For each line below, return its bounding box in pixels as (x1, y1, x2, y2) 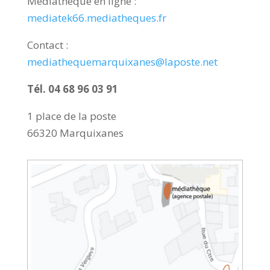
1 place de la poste (27, 108, 116, 123)
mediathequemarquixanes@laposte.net (27, 54, 218, 69)
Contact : (27, 37, 68, 52)
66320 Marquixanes (27, 125, 124, 140)
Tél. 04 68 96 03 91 (27, 81, 118, 96)
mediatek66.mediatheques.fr (27, 10, 166, 25)
